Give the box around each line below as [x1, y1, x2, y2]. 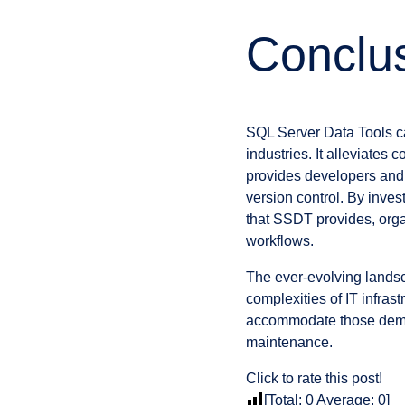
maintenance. [246, 334, 333, 350]
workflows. [246, 232, 314, 249]
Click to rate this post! [246, 370, 382, 386]
